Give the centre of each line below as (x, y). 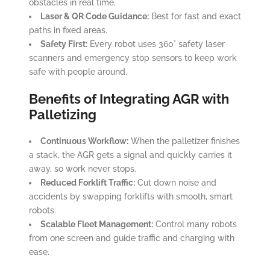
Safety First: (64, 44)
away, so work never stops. (82, 169)
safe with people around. (78, 72)
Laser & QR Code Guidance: (94, 17)
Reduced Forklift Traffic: (87, 183)
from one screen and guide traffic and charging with (131, 238)
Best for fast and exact (195, 17)
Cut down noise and (175, 183)
